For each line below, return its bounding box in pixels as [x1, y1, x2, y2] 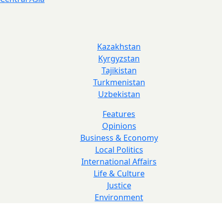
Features [103, 108, 135, 119]
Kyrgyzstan [98, 53, 140, 64]
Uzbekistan [98, 88, 140, 100]
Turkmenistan [93, 76, 145, 88]
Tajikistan [101, 64, 137, 76]
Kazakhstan [97, 41, 141, 52]
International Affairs [81, 156, 157, 167]
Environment [95, 191, 143, 203]
